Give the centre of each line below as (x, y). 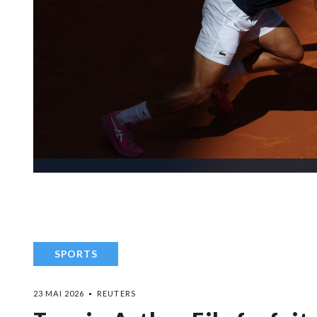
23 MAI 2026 (59, 293)
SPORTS (76, 254)
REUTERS (116, 293)
